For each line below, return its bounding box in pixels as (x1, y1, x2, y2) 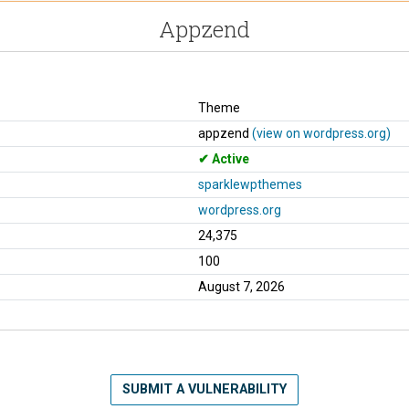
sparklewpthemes (198, 176, 302, 192)
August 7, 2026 (198, 278, 285, 294)
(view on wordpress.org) (252, 125, 391, 141)
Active (209, 151, 249, 166)
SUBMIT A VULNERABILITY (122, 381, 287, 397)
